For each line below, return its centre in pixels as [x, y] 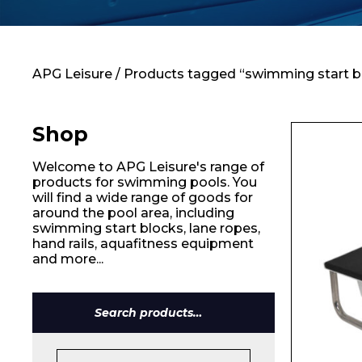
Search [175, 319]
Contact [108, 46]
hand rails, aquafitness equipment [143, 244]
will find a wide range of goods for [143, 198]
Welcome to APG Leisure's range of [148, 167]
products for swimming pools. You [145, 182]
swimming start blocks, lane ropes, [146, 228]
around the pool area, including [133, 213]
